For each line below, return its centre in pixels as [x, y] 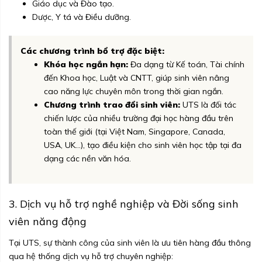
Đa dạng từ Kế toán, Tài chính [186, 65]
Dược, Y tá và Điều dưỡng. [82, 17]
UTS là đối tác [208, 105]
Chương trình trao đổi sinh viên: [112, 105]
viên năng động [48, 222]
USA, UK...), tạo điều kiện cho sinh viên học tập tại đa [143, 145]
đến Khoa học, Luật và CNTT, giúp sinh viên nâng [137, 78]
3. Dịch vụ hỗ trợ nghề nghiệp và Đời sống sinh [124, 204]
